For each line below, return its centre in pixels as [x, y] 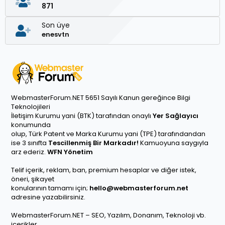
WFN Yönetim [69, 152]
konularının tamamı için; [50, 188]
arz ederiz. [28, 152]
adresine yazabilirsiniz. [48, 197]
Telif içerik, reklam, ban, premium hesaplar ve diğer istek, [104, 170]
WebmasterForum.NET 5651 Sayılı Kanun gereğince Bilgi [101, 98]
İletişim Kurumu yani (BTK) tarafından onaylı [82, 116]
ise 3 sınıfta [30, 143]
